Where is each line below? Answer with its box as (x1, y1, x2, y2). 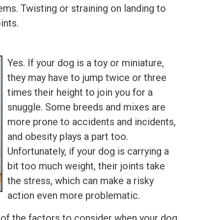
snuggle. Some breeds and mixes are (7, 101, 165, 113)
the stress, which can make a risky (7, 174, 154, 187)
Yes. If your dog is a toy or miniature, (7, 56, 164, 69)
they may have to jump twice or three (7, 71, 166, 83)
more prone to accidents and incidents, (7, 115, 176, 128)
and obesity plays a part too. (7, 130, 128, 142)
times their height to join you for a (7, 86, 153, 98)
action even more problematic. (7, 189, 140, 201)
